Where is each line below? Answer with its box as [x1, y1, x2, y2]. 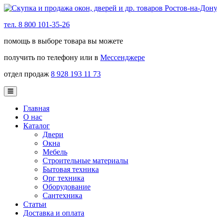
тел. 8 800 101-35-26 [4, 20, 70, 29]
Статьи [23, 200, 46, 208]
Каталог [23, 122, 50, 130]
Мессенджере [100, 53, 145, 62]
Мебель [43, 148, 67, 156]
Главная [23, 104, 49, 112]
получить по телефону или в [4, 53, 100, 62]
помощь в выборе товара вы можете [4, 37, 123, 45]
